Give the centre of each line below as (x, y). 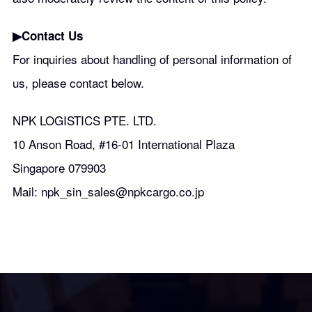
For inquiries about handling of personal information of (152, 59)
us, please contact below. (78, 83)
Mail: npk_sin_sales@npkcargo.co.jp (108, 191)
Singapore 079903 (59, 167)
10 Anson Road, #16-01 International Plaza (123, 144)
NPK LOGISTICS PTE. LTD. (84, 120)
